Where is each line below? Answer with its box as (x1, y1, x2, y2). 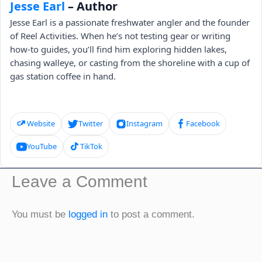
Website (27, 118, 55, 129)
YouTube (27, 141, 57, 152)
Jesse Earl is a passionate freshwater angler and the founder (10, 16, 250, 29)
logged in (68, 209, 108, 220)
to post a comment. (108, 209, 195, 220)
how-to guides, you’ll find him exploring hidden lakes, (10, 43, 227, 56)
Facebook (186, 118, 220, 129)
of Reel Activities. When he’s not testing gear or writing (10, 30, 230, 42)
